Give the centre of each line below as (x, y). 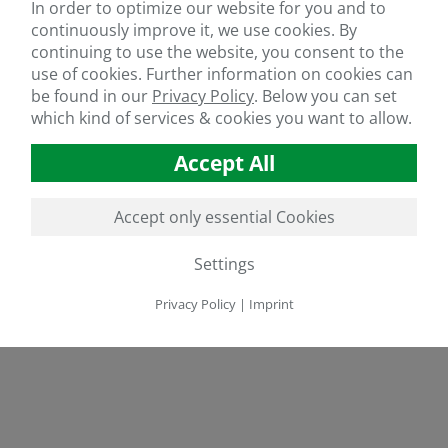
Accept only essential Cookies (224, 216)
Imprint (271, 303)
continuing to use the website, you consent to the (217, 51)
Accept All (224, 162)
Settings (224, 263)
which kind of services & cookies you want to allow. (221, 117)
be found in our (89, 95)
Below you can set (329, 95)
